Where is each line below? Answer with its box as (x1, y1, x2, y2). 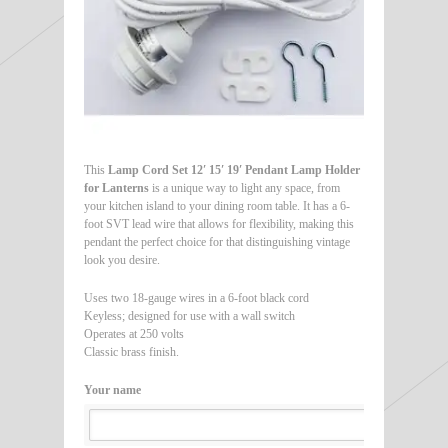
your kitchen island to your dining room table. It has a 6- (84, 198, 350, 213)
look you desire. (84, 252, 160, 267)
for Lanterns (84, 180, 149, 195)
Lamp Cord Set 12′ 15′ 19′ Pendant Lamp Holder (108, 162, 360, 177)
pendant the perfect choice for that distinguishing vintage (84, 234, 350, 249)
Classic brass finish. (84, 344, 179, 359)
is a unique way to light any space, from (149, 180, 340, 195)
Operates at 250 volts (84, 326, 184, 341)
